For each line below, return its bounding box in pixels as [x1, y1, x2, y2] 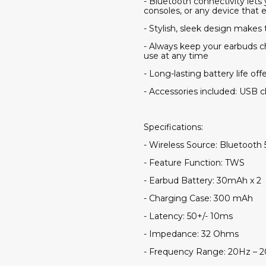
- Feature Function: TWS [144, 157, 245, 168]
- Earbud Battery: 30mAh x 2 [144, 175, 261, 186]
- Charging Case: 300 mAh [144, 192, 253, 204]
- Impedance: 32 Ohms [144, 228, 239, 239]
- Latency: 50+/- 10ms [144, 210, 233, 221]
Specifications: [144, 121, 203, 132]
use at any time [144, 50, 208, 61]
